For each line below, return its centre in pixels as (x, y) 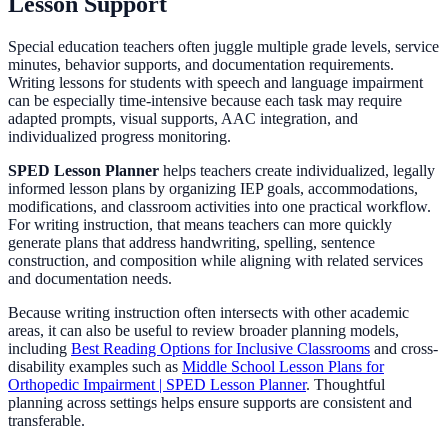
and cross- (404, 348)
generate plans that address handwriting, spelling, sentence (191, 242)
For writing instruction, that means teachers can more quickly (200, 224)
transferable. (46, 420)
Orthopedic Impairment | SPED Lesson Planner (157, 384)
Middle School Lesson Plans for (283, 366)
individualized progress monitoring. (119, 136)
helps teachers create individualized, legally (297, 170)
